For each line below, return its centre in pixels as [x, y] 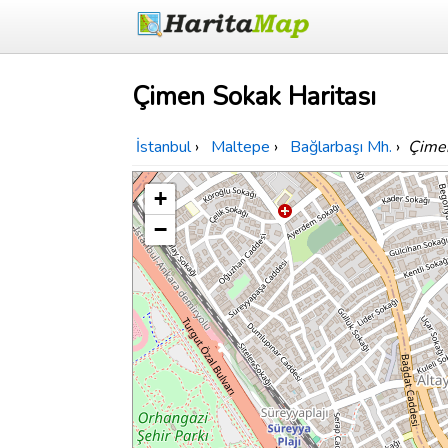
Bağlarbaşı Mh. [341, 147]
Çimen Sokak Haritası [254, 97]
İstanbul [163, 147]
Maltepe [240, 147]
